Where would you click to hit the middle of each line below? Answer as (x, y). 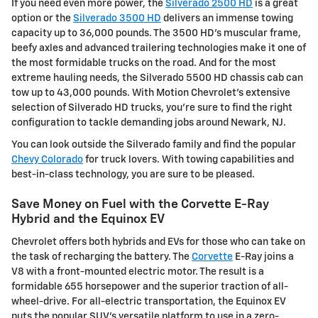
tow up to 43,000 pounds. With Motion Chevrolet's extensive (151, 93)
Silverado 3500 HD (117, 19)
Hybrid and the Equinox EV (88, 220)
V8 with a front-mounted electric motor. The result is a (138, 272)
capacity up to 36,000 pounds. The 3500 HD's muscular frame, (156, 34)
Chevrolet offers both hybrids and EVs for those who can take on (158, 242)
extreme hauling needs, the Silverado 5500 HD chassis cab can (157, 78)
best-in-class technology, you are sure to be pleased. (133, 175)
